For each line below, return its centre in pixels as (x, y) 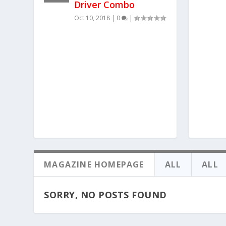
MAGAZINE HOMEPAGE (94, 165)
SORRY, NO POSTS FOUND (105, 195)
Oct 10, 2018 (92, 18)
